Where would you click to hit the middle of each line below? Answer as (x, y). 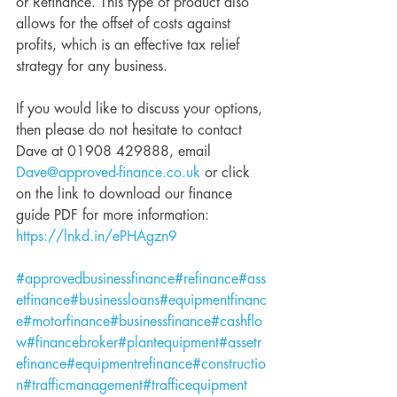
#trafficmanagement (83, 385)
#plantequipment (168, 343)
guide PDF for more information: (115, 215)
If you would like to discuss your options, (141, 109)
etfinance (43, 300)
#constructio (229, 364)
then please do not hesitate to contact (131, 130)
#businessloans (115, 300)
